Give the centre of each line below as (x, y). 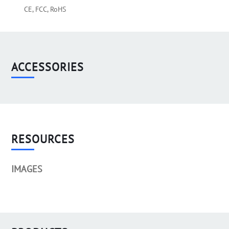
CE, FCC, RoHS (45, 9)
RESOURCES (43, 139)
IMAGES (27, 169)
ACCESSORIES (48, 67)
